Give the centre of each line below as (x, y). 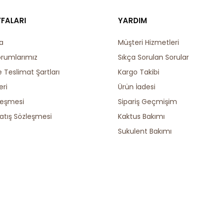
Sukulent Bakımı (145, 131)
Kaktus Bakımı (141, 116)
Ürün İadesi (136, 87)
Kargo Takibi (138, 72)
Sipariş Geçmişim (147, 102)
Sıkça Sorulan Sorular (153, 57)
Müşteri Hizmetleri (148, 42)
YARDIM (132, 20)
